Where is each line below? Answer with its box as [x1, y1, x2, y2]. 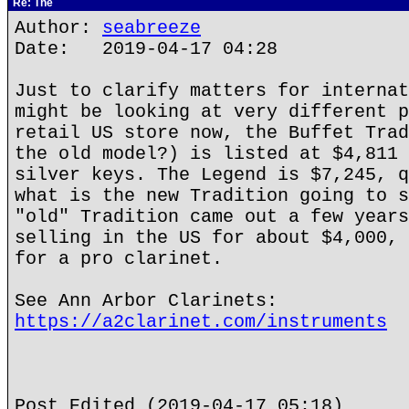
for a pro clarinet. [15, 248, 223, 269]
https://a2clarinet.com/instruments [15, 311, 387, 332]
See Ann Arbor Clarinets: [15, 290, 278, 311]
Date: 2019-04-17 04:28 [15, 38, 278, 59]
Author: [15, 17, 102, 38]
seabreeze [102, 17, 201, 38]
